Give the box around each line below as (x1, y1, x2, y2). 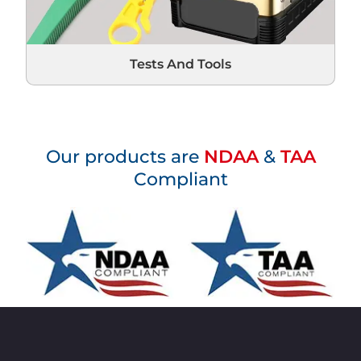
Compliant (133, 168, 228, 191)
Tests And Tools (130, 56, 231, 73)
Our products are (45, 146, 204, 168)
